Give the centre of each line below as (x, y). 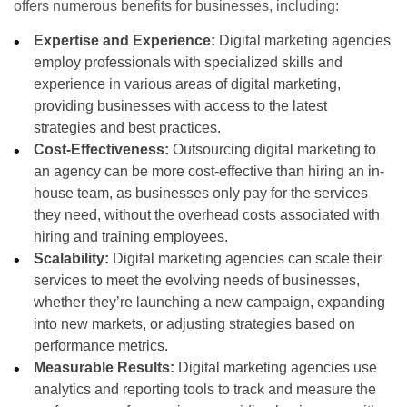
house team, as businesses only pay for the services (201, 194)
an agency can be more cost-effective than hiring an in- (209, 172)
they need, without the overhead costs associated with (207, 215)
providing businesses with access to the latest (181, 106)
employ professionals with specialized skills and (189, 63)
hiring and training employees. (131, 237)
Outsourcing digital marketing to (275, 150)
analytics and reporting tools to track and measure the (205, 390)
